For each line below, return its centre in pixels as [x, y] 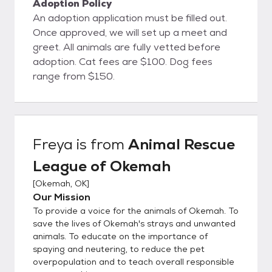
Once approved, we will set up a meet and [130, 32]
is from [100, 144]
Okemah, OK [61, 183]
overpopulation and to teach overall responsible [134, 261]
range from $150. [74, 76]
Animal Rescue [182, 144]
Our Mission [62, 197]
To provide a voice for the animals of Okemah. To [136, 210]
